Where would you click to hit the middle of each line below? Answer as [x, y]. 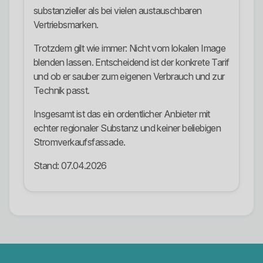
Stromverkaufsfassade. [80, 142]
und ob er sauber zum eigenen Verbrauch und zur [129, 77]
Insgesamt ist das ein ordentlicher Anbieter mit [122, 114]
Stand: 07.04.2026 [70, 166]
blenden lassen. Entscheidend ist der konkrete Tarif [131, 63]
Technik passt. [62, 91]
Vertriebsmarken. [66, 25]
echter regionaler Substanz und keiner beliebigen [127, 128]
